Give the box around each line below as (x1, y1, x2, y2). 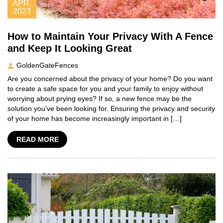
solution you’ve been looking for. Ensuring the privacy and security (7, 104, 215, 112)
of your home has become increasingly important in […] (7, 114, 182, 122)
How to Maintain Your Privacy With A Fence (7, 30, 213, 42)
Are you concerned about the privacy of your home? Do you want (7, 74, 213, 83)
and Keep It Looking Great (7, 42, 132, 54)
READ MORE (16, 135, 59, 143)
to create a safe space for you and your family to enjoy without (7, 84, 203, 93)
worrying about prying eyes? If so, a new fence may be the (7, 94, 192, 103)
